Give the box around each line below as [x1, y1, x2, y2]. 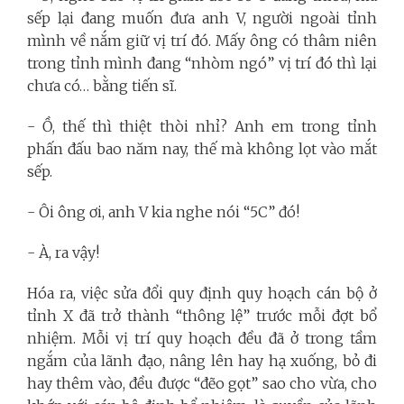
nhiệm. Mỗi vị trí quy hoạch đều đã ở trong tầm [27, 328, 377, 347]
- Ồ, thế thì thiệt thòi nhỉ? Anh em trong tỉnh [27, 116, 377, 135]
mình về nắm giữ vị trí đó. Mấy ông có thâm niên [27, 31, 377, 50]
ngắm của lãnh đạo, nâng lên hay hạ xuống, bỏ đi [27, 351, 377, 370]
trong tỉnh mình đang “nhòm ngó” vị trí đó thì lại [27, 53, 377, 72]
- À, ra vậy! [27, 243, 103, 262]
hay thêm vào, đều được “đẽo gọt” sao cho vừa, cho [27, 373, 377, 392]
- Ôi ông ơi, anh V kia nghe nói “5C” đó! [27, 202, 303, 221]
